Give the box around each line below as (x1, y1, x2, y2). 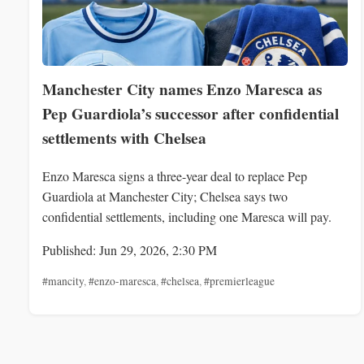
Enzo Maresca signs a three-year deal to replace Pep (42, 167, 307, 185)
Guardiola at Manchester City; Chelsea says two (42, 188, 288, 206)
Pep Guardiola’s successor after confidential (42, 102, 339, 125)
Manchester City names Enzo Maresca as (42, 78, 322, 101)
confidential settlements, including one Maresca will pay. (42, 208, 331, 226)
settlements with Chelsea (42, 127, 206, 149)
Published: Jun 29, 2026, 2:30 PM (42, 241, 217, 259)
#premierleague (204, 274, 275, 289)
